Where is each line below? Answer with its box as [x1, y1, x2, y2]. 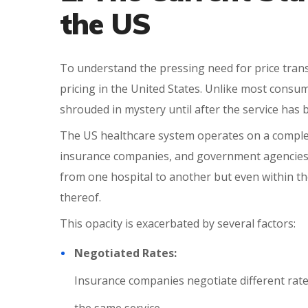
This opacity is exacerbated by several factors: [60, 216, 296, 231]
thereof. [60, 190, 101, 205]
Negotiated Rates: [74, 245, 179, 261]
